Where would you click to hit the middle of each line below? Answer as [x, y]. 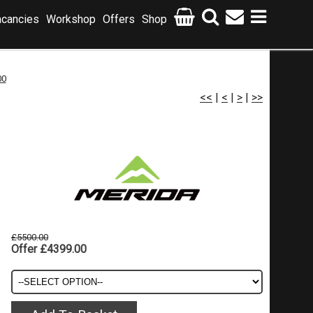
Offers [119, 19]
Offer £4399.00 [49, 249]
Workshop [71, 19]
